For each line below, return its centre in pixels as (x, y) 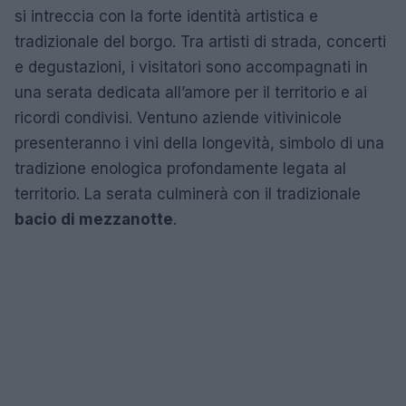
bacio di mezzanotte (94, 219)
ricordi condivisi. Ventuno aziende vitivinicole (178, 118)
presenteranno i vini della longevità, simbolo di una (199, 143)
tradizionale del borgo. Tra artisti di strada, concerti (200, 42)
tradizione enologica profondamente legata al (180, 169)
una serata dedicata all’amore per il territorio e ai (191, 92)
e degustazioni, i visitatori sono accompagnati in (191, 67)
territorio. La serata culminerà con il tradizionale (188, 194)
